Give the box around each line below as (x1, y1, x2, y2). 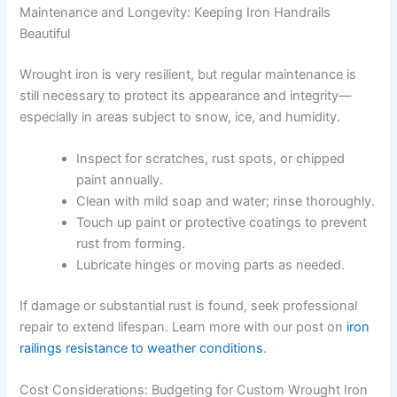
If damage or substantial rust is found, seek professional (19, 297, 358, 314)
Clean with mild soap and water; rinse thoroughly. (76, 192, 376, 209)
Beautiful (19, 25, 71, 42)
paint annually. (76, 171, 164, 188)
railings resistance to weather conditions (19, 339, 264, 356)
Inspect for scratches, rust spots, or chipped (76, 150, 346, 167)
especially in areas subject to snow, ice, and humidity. (19, 108, 341, 125)
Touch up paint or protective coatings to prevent (76, 214, 368, 230)
